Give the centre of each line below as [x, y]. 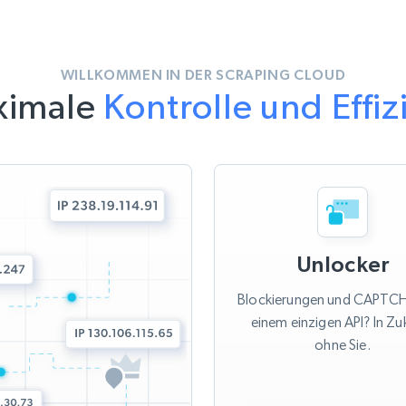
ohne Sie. [343, 345]
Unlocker [343, 265]
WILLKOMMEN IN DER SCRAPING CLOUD [203, 75]
